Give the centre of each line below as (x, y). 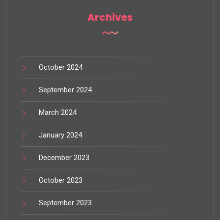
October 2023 (61, 180)
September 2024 (65, 90)
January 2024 (60, 135)
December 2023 (64, 157)
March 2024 (58, 112)
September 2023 (65, 203)
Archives (110, 17)
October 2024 (61, 67)
